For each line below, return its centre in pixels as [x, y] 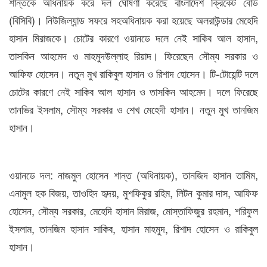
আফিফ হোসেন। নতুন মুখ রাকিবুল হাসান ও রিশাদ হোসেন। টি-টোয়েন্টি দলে [133, 73]
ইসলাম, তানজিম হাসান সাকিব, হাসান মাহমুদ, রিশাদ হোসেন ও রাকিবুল [133, 228]
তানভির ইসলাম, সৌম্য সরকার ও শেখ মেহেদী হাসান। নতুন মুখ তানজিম [133, 109]
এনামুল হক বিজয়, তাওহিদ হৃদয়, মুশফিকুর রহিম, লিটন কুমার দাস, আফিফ [133, 193]
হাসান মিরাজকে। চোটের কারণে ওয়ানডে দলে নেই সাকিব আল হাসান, [133, 38]
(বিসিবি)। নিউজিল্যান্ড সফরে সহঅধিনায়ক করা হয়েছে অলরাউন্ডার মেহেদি [133, 20]
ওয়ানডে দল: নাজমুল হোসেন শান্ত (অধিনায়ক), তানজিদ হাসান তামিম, [133, 175]
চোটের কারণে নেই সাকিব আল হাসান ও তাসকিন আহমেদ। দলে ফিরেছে [133, 91]
